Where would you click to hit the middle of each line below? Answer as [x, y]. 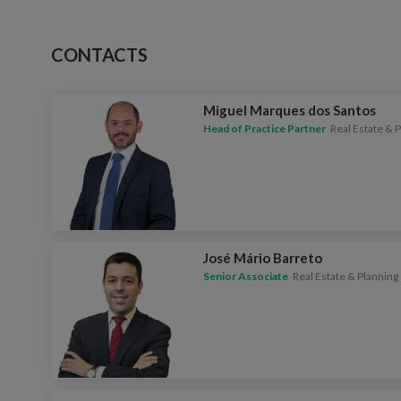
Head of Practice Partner [265, 128]
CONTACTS [100, 54]
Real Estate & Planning [346, 276]
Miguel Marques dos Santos [290, 110]
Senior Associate [246, 276]
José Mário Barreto [263, 258]
